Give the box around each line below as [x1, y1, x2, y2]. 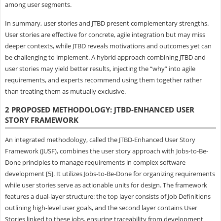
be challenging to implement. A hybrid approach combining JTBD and [4, 52, 206, 62]
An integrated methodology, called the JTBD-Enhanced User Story [4, 135, 195, 144]
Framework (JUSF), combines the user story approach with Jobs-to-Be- [4, 146, 208, 155]
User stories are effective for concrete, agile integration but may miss [4, 30, 205, 39]
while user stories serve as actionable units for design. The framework [4, 180, 207, 189]
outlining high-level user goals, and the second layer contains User [4, 203, 197, 212]
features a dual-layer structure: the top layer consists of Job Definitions [4, 191, 211, 201]
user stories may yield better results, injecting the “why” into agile [4, 64, 195, 73]
